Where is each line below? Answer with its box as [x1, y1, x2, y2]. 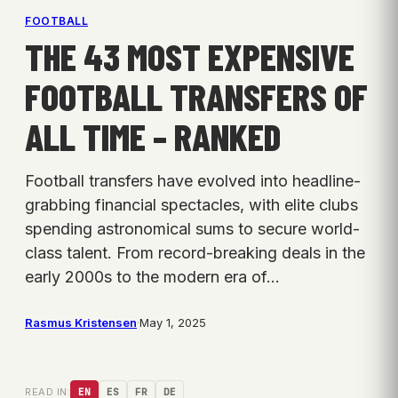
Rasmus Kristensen [25, 315, 137, 330]
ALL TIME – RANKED [25, 114, 281, 159]
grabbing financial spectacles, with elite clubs [25, 195, 358, 215]
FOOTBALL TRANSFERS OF [25, 74, 368, 119]
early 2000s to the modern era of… [25, 267, 280, 287]
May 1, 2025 [139, 315, 206, 330]
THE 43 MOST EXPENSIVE [25, 34, 354, 79]
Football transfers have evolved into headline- [25, 171, 361, 191]
